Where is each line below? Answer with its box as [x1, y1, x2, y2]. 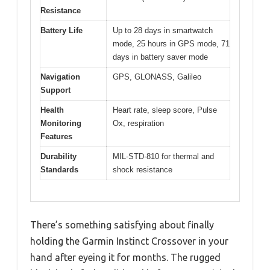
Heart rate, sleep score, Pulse [113, 105, 217, 115]
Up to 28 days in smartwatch [113, 26, 213, 35]
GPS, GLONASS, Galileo [113, 72, 201, 81]
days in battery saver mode [113, 52, 208, 61]
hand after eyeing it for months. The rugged [30, 251, 221, 263]
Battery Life [40, 26, 83, 35]
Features [40, 132, 72, 141]
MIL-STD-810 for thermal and [113, 152, 214, 161]
